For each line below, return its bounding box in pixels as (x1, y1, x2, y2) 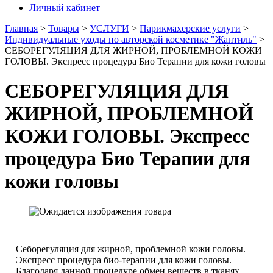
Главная (5, 23, 38, 34)
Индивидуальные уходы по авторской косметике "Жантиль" (5, 34, 257, 44)
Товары (48, 23, 79, 34)
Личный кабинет (29, 2, 100, 13)
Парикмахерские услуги (140, 23, 241, 34)
